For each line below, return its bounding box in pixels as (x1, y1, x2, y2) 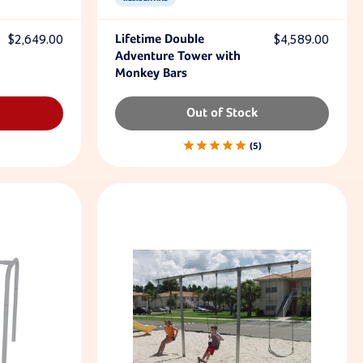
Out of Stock (186, 107, 258, 120)
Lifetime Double (114, 33, 204, 46)
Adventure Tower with (114, 50, 241, 63)
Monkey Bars (114, 67, 187, 80)
